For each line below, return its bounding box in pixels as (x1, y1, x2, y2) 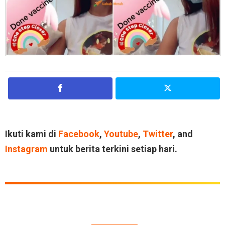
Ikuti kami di (5, 129, 58, 140)
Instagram (5, 144, 48, 155)
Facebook (58, 129, 99, 140)
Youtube (104, 129, 138, 140)
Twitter (143, 129, 173, 140)
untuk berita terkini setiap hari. (48, 144, 177, 155)
